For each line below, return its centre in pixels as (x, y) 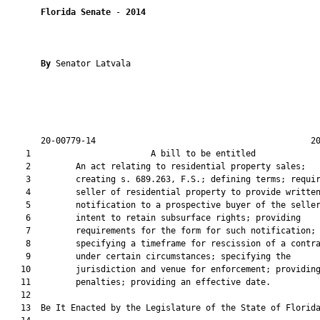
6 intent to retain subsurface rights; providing (153, 218)
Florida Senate (76, 12)
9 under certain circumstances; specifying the (148, 256)
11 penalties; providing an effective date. (138, 282)
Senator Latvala (93, 64)
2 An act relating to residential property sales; (156, 166)
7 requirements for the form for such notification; (161, 231)
